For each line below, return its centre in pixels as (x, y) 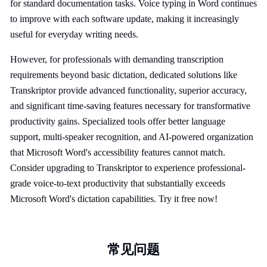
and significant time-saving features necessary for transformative (130, 106)
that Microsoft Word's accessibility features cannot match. (118, 152)
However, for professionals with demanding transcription (117, 59)
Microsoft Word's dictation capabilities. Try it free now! (114, 199)
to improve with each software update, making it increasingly (125, 19)
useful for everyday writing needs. (74, 34)
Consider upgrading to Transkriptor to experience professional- (128, 168)
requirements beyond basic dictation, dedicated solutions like (124, 75)
